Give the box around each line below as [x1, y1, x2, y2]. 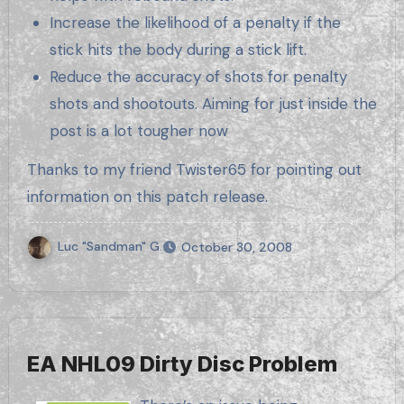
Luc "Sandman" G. [57, 237, 162, 254]
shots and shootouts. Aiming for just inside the [50, 93, 378, 114]
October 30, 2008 [180, 238, 292, 255]
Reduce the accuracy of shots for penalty [50, 66, 348, 87]
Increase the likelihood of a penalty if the [50, 12, 342, 32]
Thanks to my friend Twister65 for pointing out [26, 159, 362, 179]
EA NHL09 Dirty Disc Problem [26, 350, 337, 377]
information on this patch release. [26, 186, 268, 207]
